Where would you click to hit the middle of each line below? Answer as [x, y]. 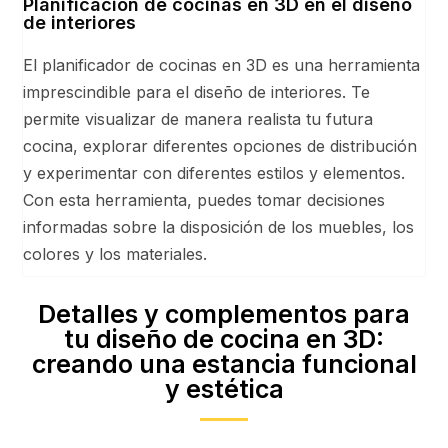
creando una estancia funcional [224, 363]
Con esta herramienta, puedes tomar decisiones [204, 199]
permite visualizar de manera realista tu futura [198, 118]
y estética [224, 388]
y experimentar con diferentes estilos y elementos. [214, 172]
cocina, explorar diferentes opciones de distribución [220, 145]
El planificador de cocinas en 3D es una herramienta [222, 64]
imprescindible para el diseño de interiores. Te [197, 91]
